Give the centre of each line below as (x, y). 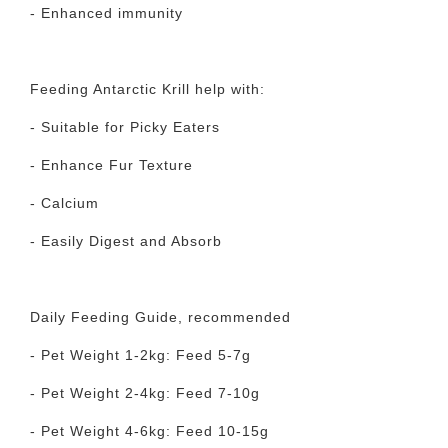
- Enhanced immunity (106, 13)
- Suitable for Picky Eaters (125, 127)
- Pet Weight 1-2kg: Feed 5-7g (140, 355)
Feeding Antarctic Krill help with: (147, 89)
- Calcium (64, 203)
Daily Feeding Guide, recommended (160, 317)
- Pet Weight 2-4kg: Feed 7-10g (145, 393)
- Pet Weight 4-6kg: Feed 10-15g (149, 431)
